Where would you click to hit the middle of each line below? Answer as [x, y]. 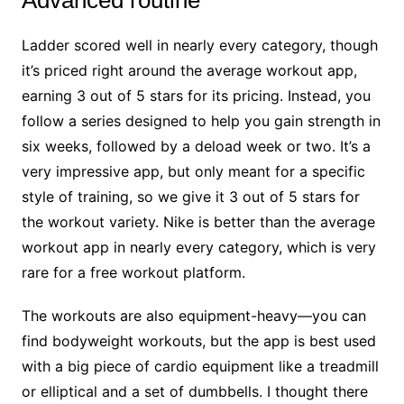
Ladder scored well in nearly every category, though [199, 45]
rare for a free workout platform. [133, 272]
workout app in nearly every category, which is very [198, 247]
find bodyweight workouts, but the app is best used [198, 340]
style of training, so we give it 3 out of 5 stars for [190, 196]
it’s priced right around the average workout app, [189, 70]
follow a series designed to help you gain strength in [201, 120]
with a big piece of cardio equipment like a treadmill [200, 366]
